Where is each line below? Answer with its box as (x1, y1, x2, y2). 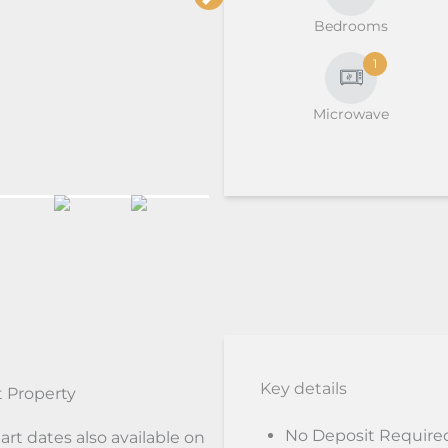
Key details (260, 379, 347, 399)
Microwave (313, 104, 390, 123)
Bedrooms (314, 16, 389, 35)
